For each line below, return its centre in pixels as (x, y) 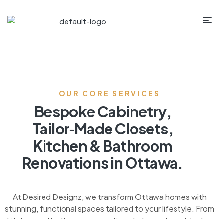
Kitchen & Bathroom (103, 146)
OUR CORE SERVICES (109, 93)
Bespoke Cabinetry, (103, 111)
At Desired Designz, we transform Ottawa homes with (109, 197)
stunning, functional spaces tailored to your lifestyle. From (109, 208)
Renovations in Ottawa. (103, 163)
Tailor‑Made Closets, (103, 129)
